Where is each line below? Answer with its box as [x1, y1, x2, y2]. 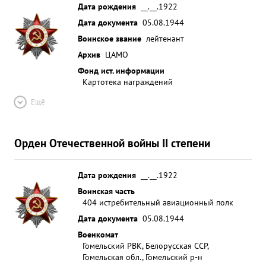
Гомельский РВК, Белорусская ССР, [83, 240, 208, 251]
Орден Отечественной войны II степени [14, 135, 210, 150]
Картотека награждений [83, 76, 173, 87]
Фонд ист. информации [78, 65, 164, 76]
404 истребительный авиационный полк [83, 197, 233, 208]
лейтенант [146, 33, 184, 44]
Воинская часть [78, 185, 135, 197]
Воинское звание [78, 33, 141, 44]
